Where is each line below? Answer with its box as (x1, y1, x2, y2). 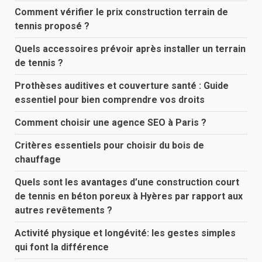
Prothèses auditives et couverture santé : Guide (15, 80, 229, 91)
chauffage (15, 153, 61, 165)
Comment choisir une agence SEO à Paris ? (15, 116, 206, 128)
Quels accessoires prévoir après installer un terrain (15, 43, 246, 54)
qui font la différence (15, 241, 109, 253)
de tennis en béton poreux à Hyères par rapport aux (15, 190, 243, 202)
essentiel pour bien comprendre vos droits (15, 94, 205, 105)
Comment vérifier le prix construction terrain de (15, 6, 228, 18)
